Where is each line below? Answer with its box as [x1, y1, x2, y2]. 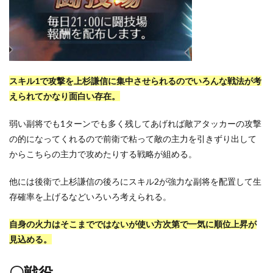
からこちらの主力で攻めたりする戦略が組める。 [9, 148, 197, 159]
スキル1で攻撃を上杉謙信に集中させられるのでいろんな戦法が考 [9, 75, 261, 86]
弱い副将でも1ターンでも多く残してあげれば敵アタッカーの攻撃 [9, 118, 261, 129]
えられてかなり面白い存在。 [9, 90, 120, 101]
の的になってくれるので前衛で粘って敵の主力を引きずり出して [9, 133, 257, 144]
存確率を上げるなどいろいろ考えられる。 [9, 191, 171, 202]
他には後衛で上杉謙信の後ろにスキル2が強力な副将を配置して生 [9, 175, 261, 186]
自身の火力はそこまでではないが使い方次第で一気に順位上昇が [9, 218, 257, 229]
